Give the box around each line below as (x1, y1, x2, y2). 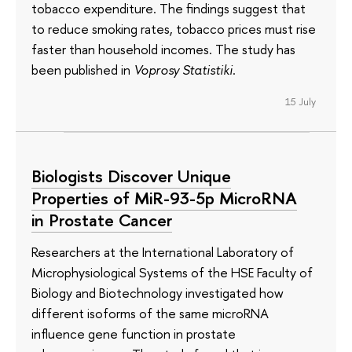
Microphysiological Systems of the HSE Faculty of (31, 262, 313, 281)
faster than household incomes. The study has (31, 40, 295, 59)
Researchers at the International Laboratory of (31, 242, 294, 261)
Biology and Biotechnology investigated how (31, 283, 284, 302)
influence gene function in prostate (31, 324, 236, 343)
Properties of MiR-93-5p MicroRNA (31, 186, 297, 211)
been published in (31, 60, 134, 79)
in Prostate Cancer (31, 208, 172, 233)
